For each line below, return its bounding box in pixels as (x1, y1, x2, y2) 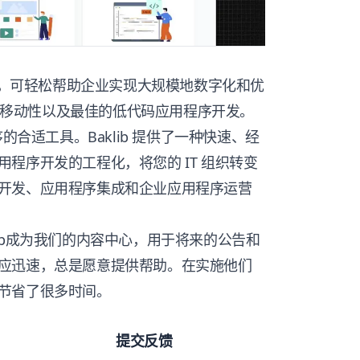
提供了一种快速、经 (128, 127, 260, 147)
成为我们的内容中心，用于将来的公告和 (5, 230, 260, 250)
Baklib (88, 127, 129, 147)
